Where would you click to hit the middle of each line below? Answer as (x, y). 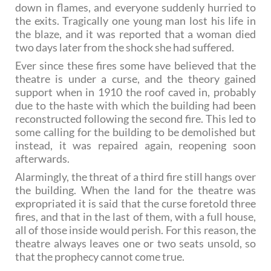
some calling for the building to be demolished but (135, 132)
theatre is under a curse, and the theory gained (135, 79)
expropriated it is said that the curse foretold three (135, 204)
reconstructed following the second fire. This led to (135, 119)
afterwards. (42, 159)
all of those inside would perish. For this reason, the (135, 230)
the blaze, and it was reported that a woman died (135, 34)
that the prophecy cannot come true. (100, 257)
